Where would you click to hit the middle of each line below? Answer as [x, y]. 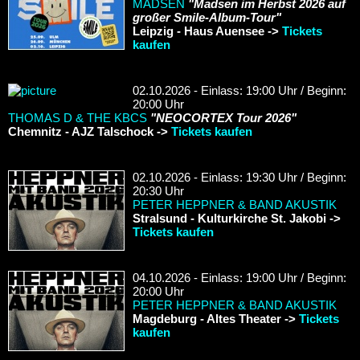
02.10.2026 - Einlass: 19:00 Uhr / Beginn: [239, 90]
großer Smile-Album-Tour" [207, 17]
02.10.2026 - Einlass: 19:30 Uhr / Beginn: [239, 177]
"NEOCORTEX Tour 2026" [223, 117]
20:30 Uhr [158, 190]
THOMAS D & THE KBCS [78, 117]
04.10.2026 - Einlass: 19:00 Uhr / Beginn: [239, 277]
